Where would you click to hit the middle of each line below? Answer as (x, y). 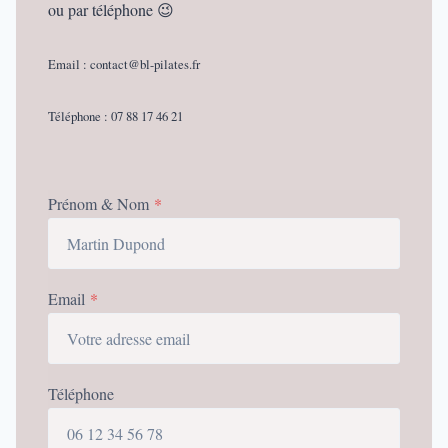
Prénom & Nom (98, 203)
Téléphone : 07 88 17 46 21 (115, 115)
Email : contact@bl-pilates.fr (123, 63)
